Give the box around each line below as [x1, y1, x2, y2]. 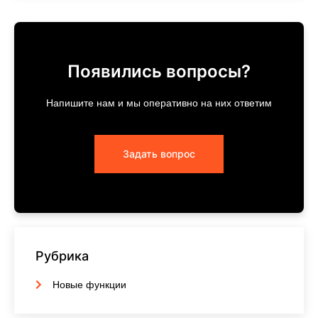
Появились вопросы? [67, 61, 251, 82]
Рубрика [35, 248, 89, 264]
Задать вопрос [123, 148, 195, 160]
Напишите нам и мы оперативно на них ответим [46, 97, 272, 109]
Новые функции [53, 279, 126, 291]
